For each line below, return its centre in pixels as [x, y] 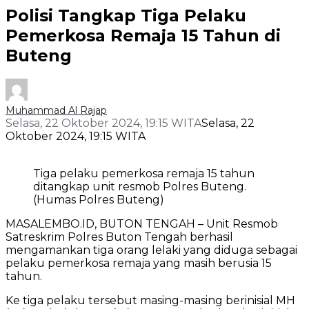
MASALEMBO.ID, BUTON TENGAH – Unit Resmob [142, 224]
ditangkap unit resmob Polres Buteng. [140, 187]
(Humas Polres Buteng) [99, 200]
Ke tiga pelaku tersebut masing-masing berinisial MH [150, 301]
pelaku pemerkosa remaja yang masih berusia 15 [139, 263]
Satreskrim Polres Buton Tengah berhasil [119, 237]
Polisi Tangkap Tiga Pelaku [126, 15]
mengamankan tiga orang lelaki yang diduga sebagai [151, 250]
